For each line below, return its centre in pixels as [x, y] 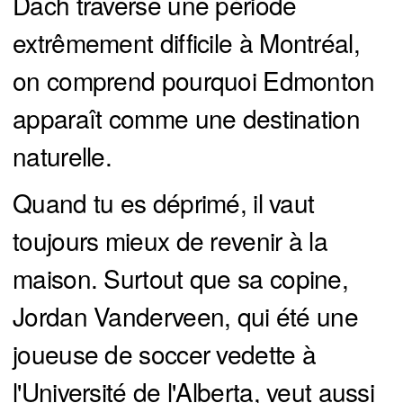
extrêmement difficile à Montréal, [186, 43]
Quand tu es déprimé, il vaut [164, 203]
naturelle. [63, 156]
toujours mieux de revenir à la [170, 241]
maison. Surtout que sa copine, [180, 278]
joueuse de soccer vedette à [165, 354]
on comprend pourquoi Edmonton [194, 81]
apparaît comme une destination [186, 118]
